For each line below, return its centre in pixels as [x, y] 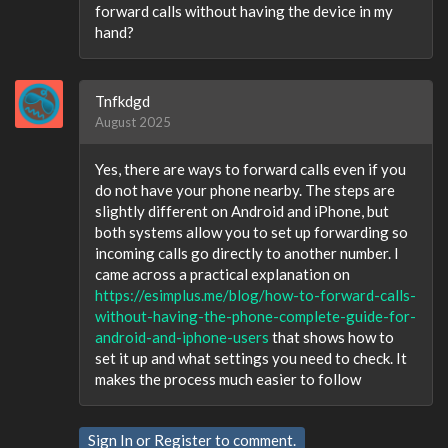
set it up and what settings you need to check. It [251, 358]
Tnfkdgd [122, 101]
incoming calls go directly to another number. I [247, 253]
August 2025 [133, 122]
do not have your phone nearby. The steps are [245, 190]
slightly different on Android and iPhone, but [242, 211]
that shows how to [331, 337]
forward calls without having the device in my [244, 11]
